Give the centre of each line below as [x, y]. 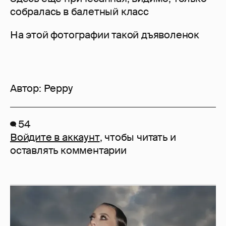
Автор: [27, 89]
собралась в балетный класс [79, 12]
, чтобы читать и [138, 137]
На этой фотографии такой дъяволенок [105, 35]
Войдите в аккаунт [55, 137]
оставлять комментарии [68, 151]
